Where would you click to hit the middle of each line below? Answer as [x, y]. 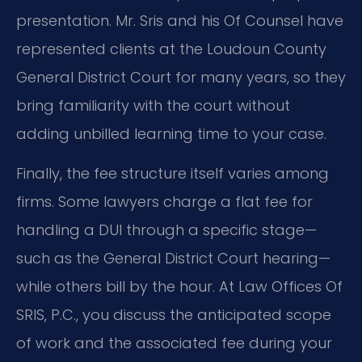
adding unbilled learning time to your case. [171, 133]
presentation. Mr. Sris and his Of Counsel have [180, 20]
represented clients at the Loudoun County [171, 48]
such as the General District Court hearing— [173, 259]
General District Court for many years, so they [181, 77]
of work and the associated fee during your [174, 343]
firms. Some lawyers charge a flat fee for [164, 202]
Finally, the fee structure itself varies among [173, 174]
